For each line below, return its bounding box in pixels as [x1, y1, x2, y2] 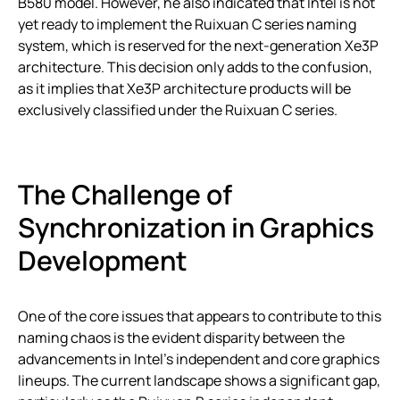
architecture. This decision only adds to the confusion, [18, 56, 372, 77]
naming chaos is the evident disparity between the [18, 327, 345, 347]
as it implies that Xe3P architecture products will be [18, 78, 351, 98]
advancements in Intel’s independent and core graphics [18, 348, 379, 369]
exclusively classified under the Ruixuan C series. [18, 99, 337, 120]
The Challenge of [18, 175, 232, 212]
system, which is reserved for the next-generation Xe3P [18, 35, 379, 55]
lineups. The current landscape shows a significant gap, [18, 370, 380, 390]
